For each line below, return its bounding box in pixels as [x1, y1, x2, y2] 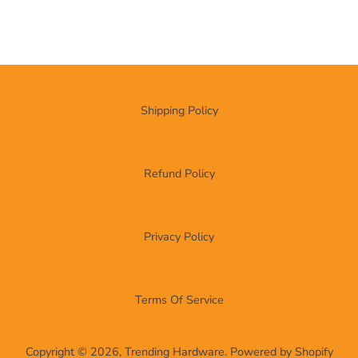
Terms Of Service [134, 292, 224, 308]
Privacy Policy [144, 229, 214, 245]
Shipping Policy [140, 102, 218, 119]
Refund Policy [143, 165, 215, 182]
